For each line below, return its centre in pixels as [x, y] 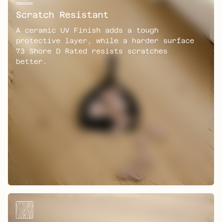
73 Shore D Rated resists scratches [92, 51]
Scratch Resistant [62, 15]
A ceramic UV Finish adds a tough [87, 30]
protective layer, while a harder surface [105, 40]
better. [31, 61]
